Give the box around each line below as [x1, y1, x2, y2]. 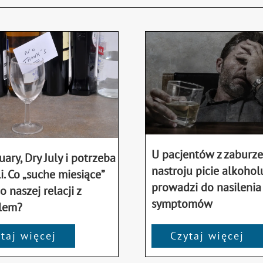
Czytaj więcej [170, 229, 244, 243]
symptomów [151, 195, 213, 211]
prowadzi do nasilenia [151, 179, 261, 195]
